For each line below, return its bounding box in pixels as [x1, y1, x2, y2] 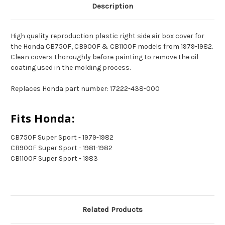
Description [92, 2, 133, 11]
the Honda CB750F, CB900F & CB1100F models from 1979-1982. [11, 42, 213, 51]
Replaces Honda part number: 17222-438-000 [11, 84, 160, 93]
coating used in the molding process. [11, 63, 131, 72]
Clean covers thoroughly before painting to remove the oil [11, 53, 198, 62]
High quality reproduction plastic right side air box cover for [11, 32, 204, 41]
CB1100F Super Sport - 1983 [11, 154, 98, 163]
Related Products [82, 205, 143, 214]
